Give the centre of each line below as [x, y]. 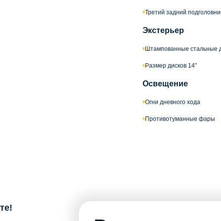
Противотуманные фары [180, 119]
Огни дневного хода [173, 102]
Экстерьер [163, 30]
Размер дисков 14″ [171, 65]
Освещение [165, 83]
